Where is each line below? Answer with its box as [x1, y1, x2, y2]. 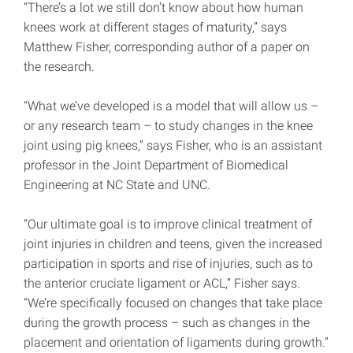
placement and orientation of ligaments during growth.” [24, 335, 329, 351]
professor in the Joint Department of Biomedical [24, 158, 288, 173]
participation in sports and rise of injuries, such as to [24, 256, 313, 272]
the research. [24, 59, 95, 75]
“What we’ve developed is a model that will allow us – [24, 98, 318, 114]
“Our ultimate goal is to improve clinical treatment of [24, 217, 312, 232]
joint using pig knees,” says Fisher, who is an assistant [24, 138, 322, 154]
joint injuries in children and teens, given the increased [24, 236, 322, 252]
